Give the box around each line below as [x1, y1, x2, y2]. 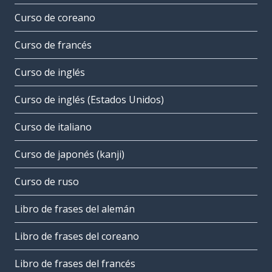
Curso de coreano [15, 11, 95, 25]
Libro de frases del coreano [15, 229, 139, 243]
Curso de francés [15, 38, 92, 52]
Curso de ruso [15, 175, 79, 189]
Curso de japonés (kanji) [15, 148, 124, 161]
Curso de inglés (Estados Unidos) [15, 93, 164, 107]
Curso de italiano [15, 120, 92, 134]
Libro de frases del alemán [15, 202, 135, 216]
